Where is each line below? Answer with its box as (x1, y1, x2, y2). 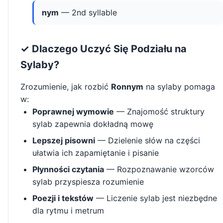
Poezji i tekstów (32, 193, 94, 204)
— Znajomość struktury (114, 107, 205, 117)
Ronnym (111, 82, 143, 92)
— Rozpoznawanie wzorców (104, 164, 214, 175)
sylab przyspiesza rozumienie (32, 177, 144, 187)
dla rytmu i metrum (32, 206, 104, 216)
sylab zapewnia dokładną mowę (32, 119, 153, 129)
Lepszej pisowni (32, 135, 95, 146)
